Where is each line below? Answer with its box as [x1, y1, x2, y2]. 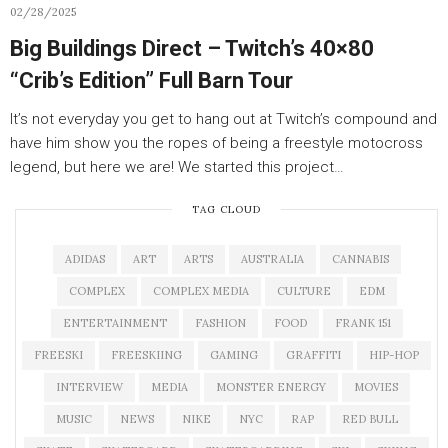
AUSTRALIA [240, 252, 304, 266]
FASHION [194, 316, 246, 330]
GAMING [210, 348, 258, 362]
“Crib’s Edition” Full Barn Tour [10, 68, 293, 93]
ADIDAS [64, 252, 105, 266]
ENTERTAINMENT [62, 316, 167, 330]
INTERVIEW [55, 380, 123, 394]
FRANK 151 [334, 316, 391, 330]
